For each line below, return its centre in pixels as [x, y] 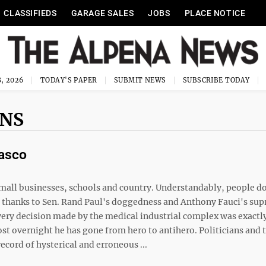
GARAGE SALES [102, 13]
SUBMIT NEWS [140, 80]
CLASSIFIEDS [30, 13]
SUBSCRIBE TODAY [216, 80]
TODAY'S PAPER [69, 80]
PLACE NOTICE [215, 13]
